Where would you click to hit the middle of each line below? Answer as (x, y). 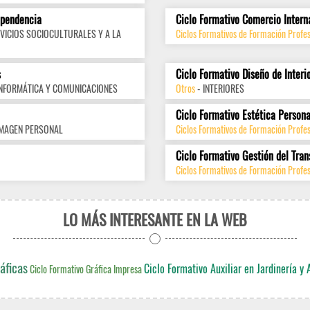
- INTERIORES (220, 88)
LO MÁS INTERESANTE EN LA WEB (155, 219)
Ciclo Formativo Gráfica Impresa (86, 269)
